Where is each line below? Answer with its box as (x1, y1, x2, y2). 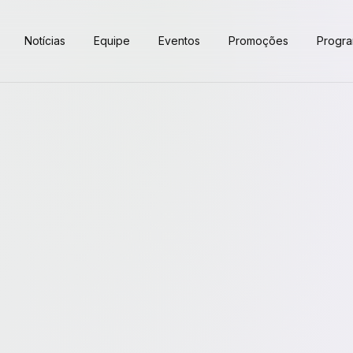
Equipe (93, 34, 130, 47)
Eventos (158, 34, 200, 47)
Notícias (24, 34, 65, 47)
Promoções (228, 34, 288, 47)
